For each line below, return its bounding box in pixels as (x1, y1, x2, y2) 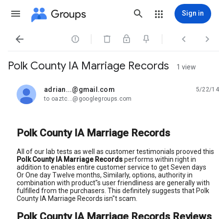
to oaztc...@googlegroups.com (44, 95, 132, 102)
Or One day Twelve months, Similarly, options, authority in (17, 171, 193, 179)
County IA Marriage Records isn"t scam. (17, 194, 137, 202)
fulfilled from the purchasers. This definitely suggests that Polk (17, 186, 209, 195)
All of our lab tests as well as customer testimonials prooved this (17, 147, 214, 155)
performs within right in (124, 155, 196, 163)
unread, (44, 89, 67, 97)
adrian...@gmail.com (44, 86, 115, 93)
